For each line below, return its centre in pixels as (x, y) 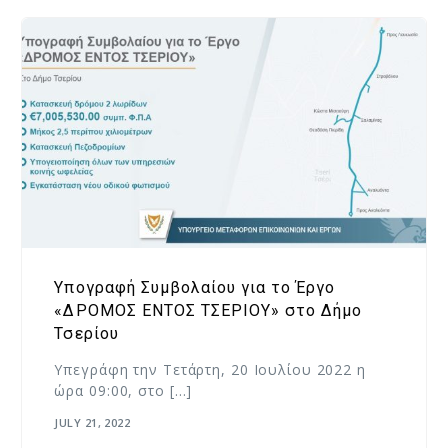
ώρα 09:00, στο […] (123, 390)
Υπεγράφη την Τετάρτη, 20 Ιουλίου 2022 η (210, 369)
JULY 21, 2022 (92, 423)
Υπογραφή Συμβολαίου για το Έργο (194, 287)
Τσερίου (86, 333)
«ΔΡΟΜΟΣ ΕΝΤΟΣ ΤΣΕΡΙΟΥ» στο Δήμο (208, 310)
